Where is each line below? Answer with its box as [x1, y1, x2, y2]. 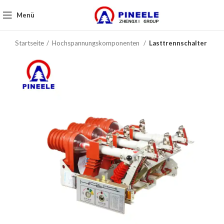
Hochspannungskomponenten [52, 39, 141, 47]
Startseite [15, 39, 44, 47]
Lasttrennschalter [149, 39, 207, 47]
